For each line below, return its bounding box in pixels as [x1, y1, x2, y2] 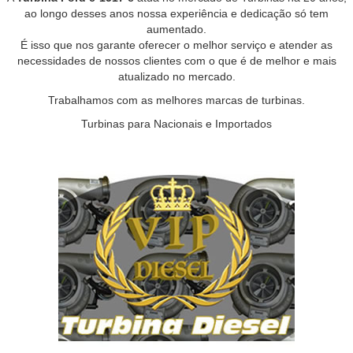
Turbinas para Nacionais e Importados [81, 117, 272, 130]
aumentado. [147, 23, 206, 35]
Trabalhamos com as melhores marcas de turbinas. [48, 94, 305, 106]
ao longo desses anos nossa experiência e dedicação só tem [24, 7, 329, 20]
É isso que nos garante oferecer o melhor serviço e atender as [20, 39, 333, 51]
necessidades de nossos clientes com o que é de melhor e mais [17, 54, 336, 67]
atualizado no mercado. [117, 70, 236, 83]
